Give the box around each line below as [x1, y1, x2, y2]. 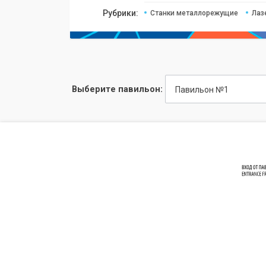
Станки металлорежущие [150, 9, 239, 17]
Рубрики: [103, 8, 138, 18]
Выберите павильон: [72, 84, 163, 94]
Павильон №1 [175, 85, 229, 95]
